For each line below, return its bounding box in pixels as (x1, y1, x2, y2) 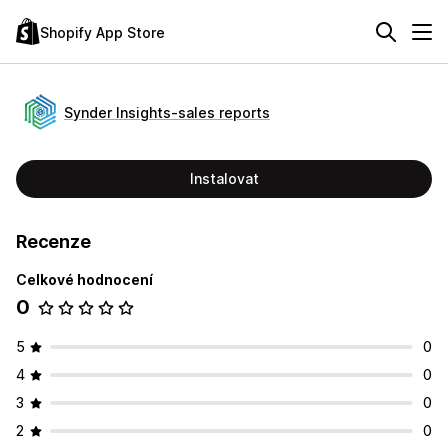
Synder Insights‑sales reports (64, 103, 270, 121)
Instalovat (189, 170, 259, 187)
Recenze (16, 231, 91, 252)
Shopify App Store (40, 23, 165, 41)
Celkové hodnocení (16, 271, 153, 288)
